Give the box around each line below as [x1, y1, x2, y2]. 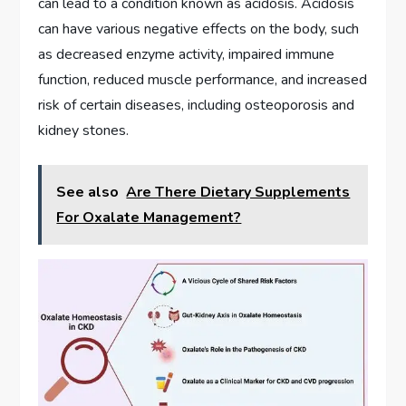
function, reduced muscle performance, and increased [38, 69, 368, 90]
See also [56, 181, 120, 202]
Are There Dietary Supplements [126, 181, 351, 202]
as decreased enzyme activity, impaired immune [38, 43, 335, 64]
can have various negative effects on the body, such [38, 18, 360, 39]
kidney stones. [38, 120, 130, 140]
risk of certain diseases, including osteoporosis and [38, 94, 355, 115]
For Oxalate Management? [56, 207, 242, 227]
